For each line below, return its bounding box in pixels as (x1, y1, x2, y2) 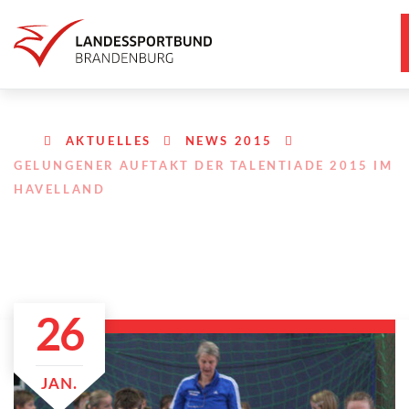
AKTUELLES (65, 136, 152, 148)
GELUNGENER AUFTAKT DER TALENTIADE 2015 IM (14, 161, 393, 173)
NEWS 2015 (184, 136, 274, 148)
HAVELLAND (14, 184, 106, 196)
